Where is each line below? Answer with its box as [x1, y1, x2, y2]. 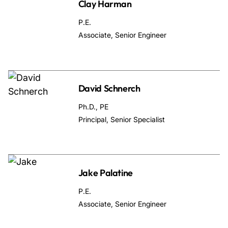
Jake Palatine [78, 166, 133, 179]
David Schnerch [78, 82, 140, 94]
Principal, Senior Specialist [78, 115, 165, 124]
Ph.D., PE [78, 102, 108, 111]
